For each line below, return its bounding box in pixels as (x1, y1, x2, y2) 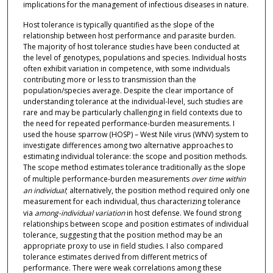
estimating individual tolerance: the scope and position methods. (23, 151, 247, 162)
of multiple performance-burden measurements (23, 174, 191, 185)
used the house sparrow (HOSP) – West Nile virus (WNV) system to (23, 129, 249, 140)
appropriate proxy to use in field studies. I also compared (23, 241, 223, 252)
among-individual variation (34, 208, 125, 219)
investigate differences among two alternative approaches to (23, 140, 233, 151)
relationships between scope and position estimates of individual (23, 219, 249, 230)
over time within (191, 174, 246, 185)
